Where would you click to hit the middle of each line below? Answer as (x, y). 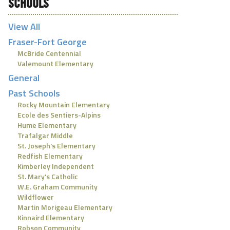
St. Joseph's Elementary (56, 146)
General (24, 78)
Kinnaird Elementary (51, 217)
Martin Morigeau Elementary (65, 207)
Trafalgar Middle (45, 135)
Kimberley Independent (56, 166)
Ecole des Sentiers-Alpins (59, 115)
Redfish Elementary (50, 156)
